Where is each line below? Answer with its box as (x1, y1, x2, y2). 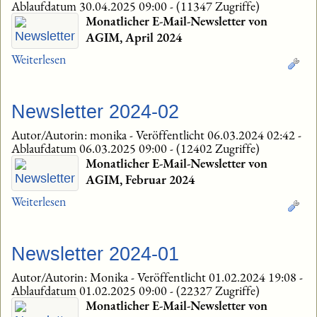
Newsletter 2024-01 (11, 243, 179, 265)
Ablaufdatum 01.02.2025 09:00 (11, 282, 170, 299)
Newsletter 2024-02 (11, 101, 179, 123)
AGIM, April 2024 (86, 29, 182, 46)
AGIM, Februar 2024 (86, 171, 195, 188)
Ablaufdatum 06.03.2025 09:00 (11, 140, 170, 157)
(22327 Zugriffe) (176, 282, 260, 299)
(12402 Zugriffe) (176, 140, 260, 157)
